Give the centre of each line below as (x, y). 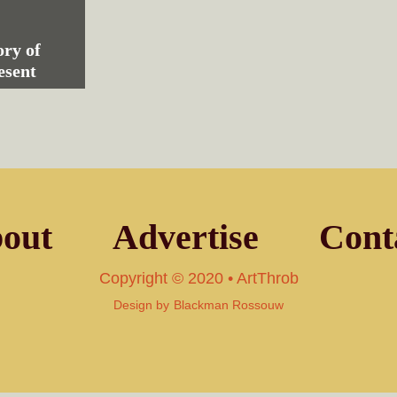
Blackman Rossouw (229, 305)
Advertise (186, 237)
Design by (141, 305)
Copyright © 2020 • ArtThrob (198, 278)
